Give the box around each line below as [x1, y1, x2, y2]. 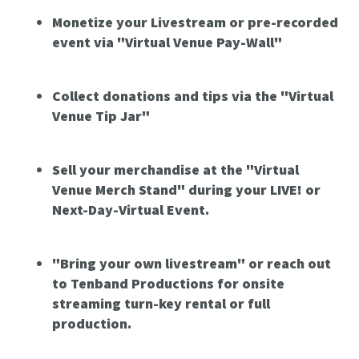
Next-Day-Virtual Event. [52, 200, 209, 220]
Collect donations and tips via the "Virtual [52, 87, 333, 106]
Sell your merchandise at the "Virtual [52, 160, 299, 179]
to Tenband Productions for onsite [52, 274, 284, 293]
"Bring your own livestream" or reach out [52, 254, 331, 273]
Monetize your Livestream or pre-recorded [52, 13, 338, 32]
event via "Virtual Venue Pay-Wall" [52, 33, 282, 52]
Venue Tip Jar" [52, 107, 150, 126]
